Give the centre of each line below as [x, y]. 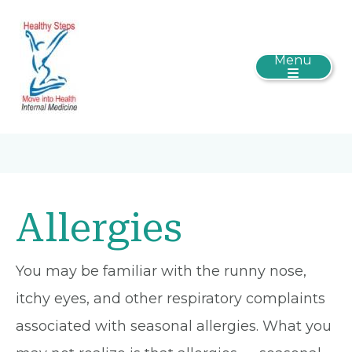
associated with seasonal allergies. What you [174, 326]
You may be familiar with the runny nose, [161, 271]
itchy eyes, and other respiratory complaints [170, 299]
